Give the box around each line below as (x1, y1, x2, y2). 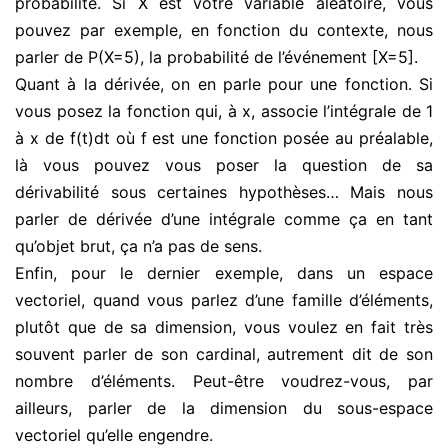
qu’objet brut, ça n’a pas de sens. (15, 236, 262, 257)
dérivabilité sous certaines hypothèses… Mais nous (15, 182, 433, 203)
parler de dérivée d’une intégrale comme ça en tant (15, 209, 433, 230)
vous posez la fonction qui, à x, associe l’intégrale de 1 (15, 101, 433, 122)
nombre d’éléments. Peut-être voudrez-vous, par (15, 371, 433, 392)
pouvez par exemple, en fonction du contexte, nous (15, 20, 433, 41)
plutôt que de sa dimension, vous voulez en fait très (15, 317, 433, 338)
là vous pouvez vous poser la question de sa (15, 155, 433, 176)
